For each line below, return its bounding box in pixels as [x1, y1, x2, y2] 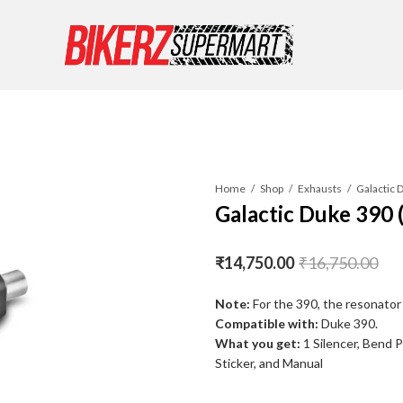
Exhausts [297, 182, 342, 195]
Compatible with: [214, 316, 318, 332]
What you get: [214, 336, 300, 352]
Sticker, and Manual [214, 355, 323, 372]
